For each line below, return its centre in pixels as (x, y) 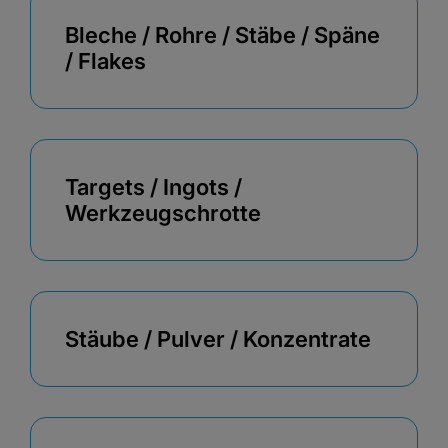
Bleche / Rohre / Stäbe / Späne (222, 35)
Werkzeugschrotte (163, 213)
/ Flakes (105, 61)
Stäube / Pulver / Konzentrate (218, 339)
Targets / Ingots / (153, 187)
